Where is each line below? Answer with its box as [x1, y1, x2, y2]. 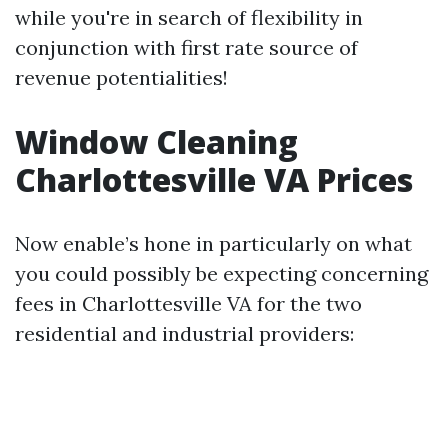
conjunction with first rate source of [15, 35, 358, 60]
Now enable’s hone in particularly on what [15, 231, 412, 256]
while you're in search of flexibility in [15, 5, 363, 30]
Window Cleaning [15, 120, 298, 163]
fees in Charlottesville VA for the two [15, 291, 362, 316]
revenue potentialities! [15, 65, 228, 90]
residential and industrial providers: [15, 321, 354, 346]
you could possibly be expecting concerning [15, 261, 428, 286]
